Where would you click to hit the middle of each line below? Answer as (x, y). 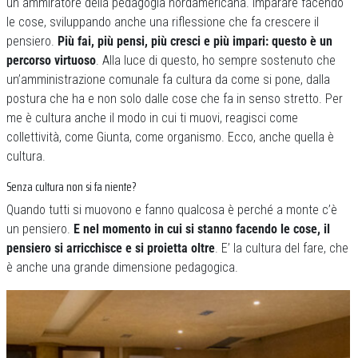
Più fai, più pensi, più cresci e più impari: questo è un (195, 42)
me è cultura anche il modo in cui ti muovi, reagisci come (152, 118)
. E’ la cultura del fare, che (282, 249)
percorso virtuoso (51, 61)
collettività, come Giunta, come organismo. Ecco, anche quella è (170, 137)
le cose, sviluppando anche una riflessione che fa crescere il (163, 22)
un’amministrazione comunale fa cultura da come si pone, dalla (168, 80)
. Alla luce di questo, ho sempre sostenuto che (216, 61)
